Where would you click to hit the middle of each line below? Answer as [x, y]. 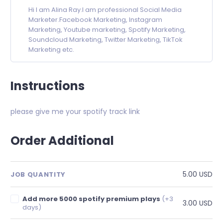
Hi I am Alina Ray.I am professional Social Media [105, 10]
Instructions [48, 86]
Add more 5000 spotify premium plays [92, 199]
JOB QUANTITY [38, 174]
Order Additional [62, 141]
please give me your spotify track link [75, 112]
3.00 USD [198, 203]
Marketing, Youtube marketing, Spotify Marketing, [107, 30]
